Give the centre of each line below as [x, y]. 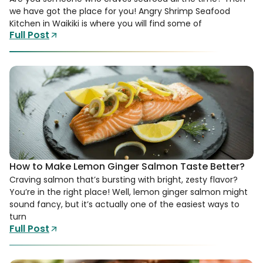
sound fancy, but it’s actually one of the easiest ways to [124, 205]
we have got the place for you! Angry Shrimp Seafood [120, 11]
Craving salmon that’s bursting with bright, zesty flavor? [124, 180]
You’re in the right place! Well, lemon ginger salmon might [129, 192]
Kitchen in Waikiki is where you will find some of [106, 23]
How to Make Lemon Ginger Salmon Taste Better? [127, 167]
